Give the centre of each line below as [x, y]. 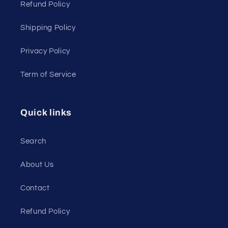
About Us [37, 164]
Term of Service [48, 74]
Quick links [46, 113]
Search [33, 141]
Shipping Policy [48, 27]
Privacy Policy [45, 51]
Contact [35, 188]
